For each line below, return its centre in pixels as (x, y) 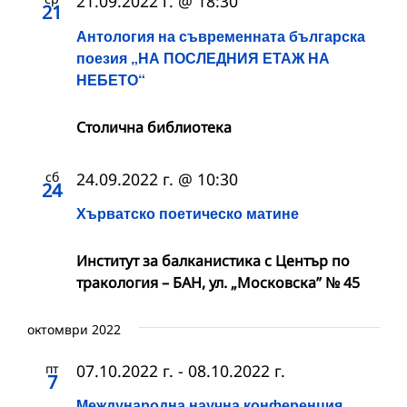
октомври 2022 (74, 329)
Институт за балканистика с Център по (213, 260)
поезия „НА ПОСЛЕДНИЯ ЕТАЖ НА (203, 57)
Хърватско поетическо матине (188, 213)
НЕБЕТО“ (111, 79)
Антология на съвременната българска (221, 35)
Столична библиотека (154, 127)
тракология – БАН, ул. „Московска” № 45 (218, 282)
